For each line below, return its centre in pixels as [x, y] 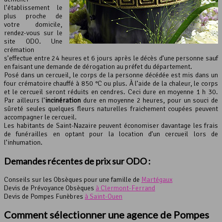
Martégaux [157, 179]
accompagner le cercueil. [40, 117]
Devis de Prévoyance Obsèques [50, 188]
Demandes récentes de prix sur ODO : [77, 161]
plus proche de [33, 16]
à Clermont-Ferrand [125, 188]
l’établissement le [33, 7]
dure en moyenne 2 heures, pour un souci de [150, 100]
